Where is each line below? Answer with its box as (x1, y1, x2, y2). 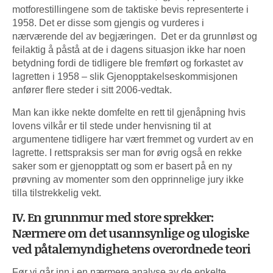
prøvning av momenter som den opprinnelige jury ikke (12, 174, 244, 185)
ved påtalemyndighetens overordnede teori (12, 239, 250, 257)
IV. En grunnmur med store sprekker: (12, 208, 213, 225)
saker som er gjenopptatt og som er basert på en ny (12, 160, 232, 171)
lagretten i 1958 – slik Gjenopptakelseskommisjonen (12, 71, 238, 82)
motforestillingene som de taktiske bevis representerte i (12, 4, 249, 15)
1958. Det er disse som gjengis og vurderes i (12, 17, 204, 28)
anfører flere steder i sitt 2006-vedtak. (12, 84, 172, 95)
